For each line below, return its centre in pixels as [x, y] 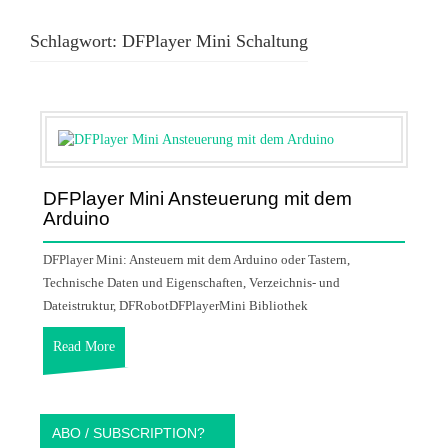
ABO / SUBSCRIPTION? [128, 432]
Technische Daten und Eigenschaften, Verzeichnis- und [191, 282]
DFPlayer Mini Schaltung [215, 41]
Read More [84, 346]
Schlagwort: [76, 41]
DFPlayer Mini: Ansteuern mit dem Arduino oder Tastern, [196, 259]
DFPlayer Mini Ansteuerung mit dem [197, 198]
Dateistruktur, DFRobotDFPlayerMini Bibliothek [175, 305]
